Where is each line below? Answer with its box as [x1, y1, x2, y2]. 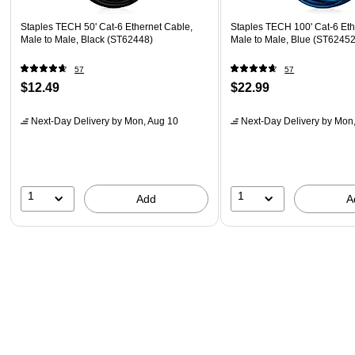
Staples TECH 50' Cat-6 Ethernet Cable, [21, 21, 193, 32]
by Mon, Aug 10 [109, 115, 178, 127]
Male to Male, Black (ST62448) [21, 33, 153, 45]
